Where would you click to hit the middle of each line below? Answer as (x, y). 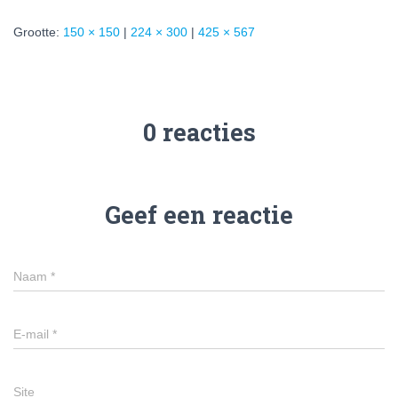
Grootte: (38, 32)
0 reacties (199, 132)
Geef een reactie (199, 215)
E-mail (33, 334)
